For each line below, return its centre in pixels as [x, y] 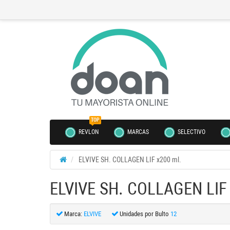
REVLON [89, 132]
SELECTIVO [191, 132]
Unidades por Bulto [144, 214]
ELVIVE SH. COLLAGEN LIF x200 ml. [130, 159]
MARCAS [137, 132]
